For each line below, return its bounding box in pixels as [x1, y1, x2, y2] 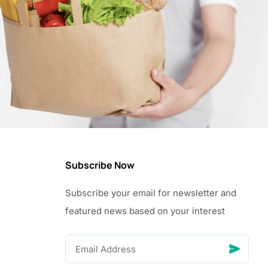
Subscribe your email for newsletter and [65, 187, 236, 199]
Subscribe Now [65, 159, 135, 172]
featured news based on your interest [65, 205, 225, 217]
